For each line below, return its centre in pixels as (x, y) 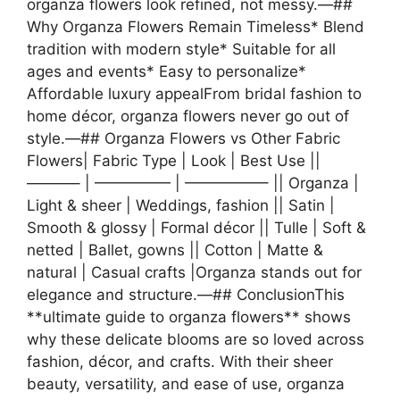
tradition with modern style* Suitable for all (181, 49)
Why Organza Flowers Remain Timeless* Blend (196, 26)
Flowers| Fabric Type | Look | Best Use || (174, 160)
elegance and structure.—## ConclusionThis (186, 294)
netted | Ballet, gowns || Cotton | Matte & (175, 250)
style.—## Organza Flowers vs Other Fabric (183, 138)
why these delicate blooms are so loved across (196, 339)
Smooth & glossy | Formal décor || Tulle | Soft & (196, 227)
